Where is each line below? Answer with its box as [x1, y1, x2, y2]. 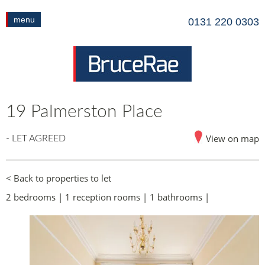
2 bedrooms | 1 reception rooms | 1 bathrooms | [6, 191, 209, 203]
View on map [206, 132, 259, 144]
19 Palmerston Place [6, 103, 163, 121]
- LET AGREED [6, 134, 66, 143]
